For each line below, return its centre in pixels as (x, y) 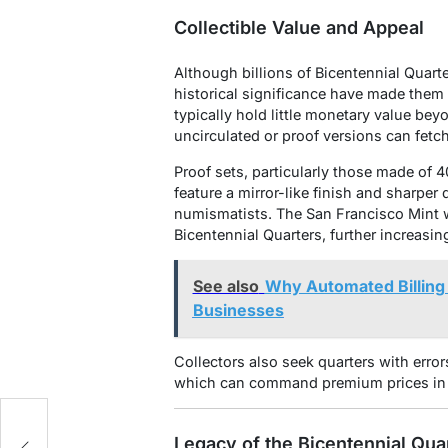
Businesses (238, 310)
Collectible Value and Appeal (299, 27)
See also (225, 286)
